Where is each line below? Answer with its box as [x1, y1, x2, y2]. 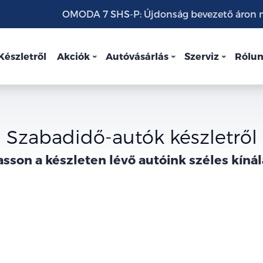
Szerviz [184, 50, 219, 62]
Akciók [57, 50, 90, 62]
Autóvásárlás [106, 50, 168, 62]
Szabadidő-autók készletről [6, 125, 257, 147]
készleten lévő [45, 152, 136, 167]
